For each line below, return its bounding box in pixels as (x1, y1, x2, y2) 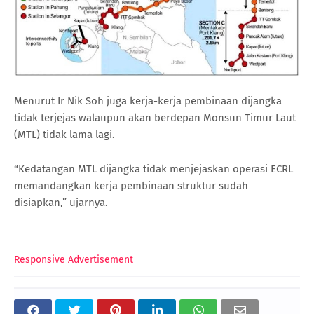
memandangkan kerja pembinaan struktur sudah (14, 179, 248, 193)
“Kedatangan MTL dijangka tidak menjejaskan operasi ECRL (14, 163, 293, 176)
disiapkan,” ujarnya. (14, 196, 108, 210)
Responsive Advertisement (14, 254, 133, 266)
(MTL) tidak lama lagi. (14, 128, 115, 142)
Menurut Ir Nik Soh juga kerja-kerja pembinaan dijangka (14, 95, 282, 108)
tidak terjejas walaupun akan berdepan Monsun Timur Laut (14, 111, 296, 125)
